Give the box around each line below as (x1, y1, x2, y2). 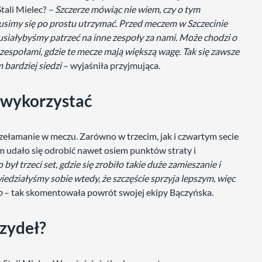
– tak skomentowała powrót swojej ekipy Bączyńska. (2, 187, 213, 198)
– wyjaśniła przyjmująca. (61, 60, 160, 71)
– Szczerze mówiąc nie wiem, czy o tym (48, 4, 200, 15)
